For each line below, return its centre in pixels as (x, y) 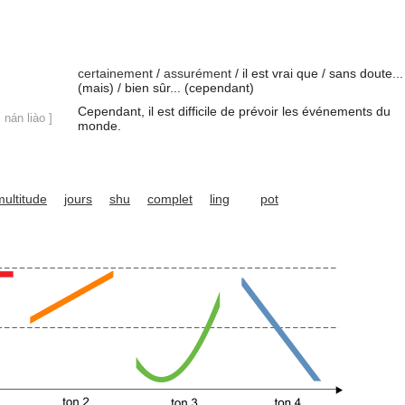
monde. (99, 126)
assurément (198, 73)
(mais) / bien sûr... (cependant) (166, 88)
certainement (115, 73)
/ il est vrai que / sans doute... (317, 73)
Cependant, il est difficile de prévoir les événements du (234, 111)
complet (170, 199)
